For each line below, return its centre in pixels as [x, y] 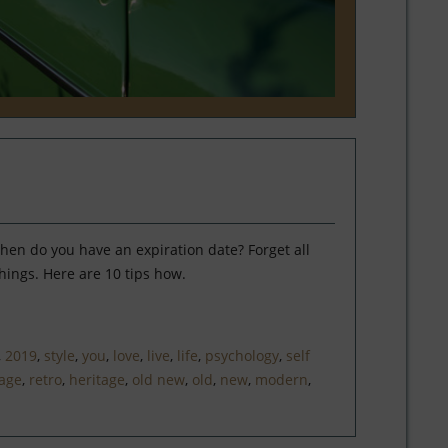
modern [281, 379]
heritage [96, 379]
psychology [241, 355]
